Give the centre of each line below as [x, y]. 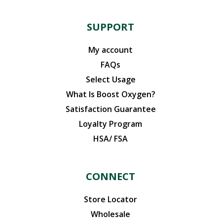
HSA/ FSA [110, 139]
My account [110, 50]
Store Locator [110, 199]
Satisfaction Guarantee [110, 109]
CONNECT [110, 176]
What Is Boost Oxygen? [110, 94]
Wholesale [110, 214]
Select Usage [110, 79]
